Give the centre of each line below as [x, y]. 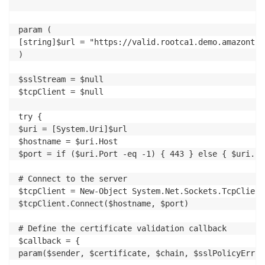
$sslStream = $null [61, 80]
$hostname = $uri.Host [68, 142]
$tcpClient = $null [61, 92]
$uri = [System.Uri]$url [73, 129]
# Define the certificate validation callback [122, 229]
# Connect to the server [73, 179]
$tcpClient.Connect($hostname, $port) [104, 204]
